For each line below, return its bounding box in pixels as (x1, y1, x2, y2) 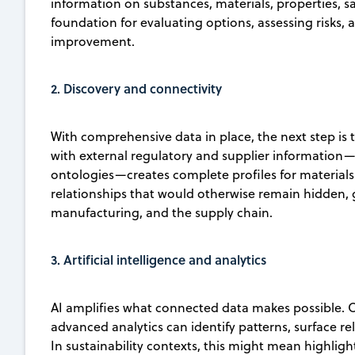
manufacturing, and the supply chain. (51, 204, 273, 222)
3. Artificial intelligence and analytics (51, 250, 266, 269)
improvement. (51, 32, 135, 51)
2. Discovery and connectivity (51, 79, 222, 98)
